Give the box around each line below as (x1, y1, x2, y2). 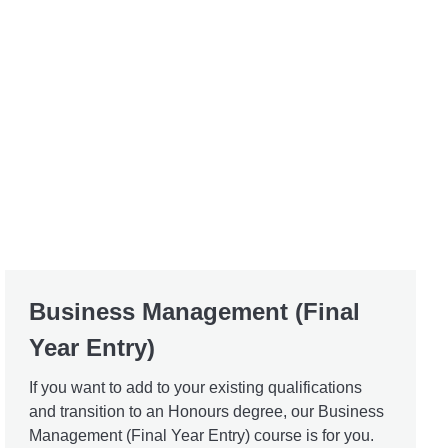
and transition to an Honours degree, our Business (29, 402, 385, 420)
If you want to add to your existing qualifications (29, 378, 363, 396)
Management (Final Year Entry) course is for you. (29, 426, 375, 444)
